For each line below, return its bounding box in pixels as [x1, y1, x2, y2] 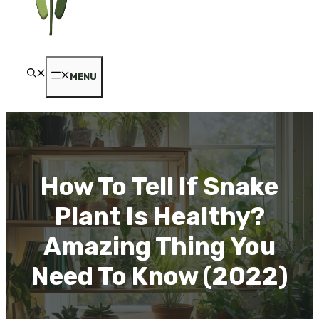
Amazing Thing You [43, 231, 276, 261]
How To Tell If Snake [41, 171, 278, 202]
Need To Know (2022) [31, 261, 288, 291]
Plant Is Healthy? [54, 201, 265, 231]
